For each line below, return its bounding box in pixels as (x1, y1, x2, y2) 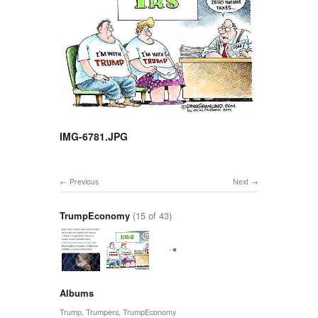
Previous (70, 175, 99, 187)
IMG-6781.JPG (60, 128, 128, 143)
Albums (60, 285, 94, 300)
